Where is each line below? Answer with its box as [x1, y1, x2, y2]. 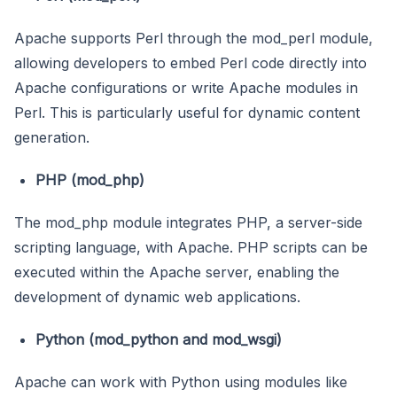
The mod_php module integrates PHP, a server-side [14, 214, 362, 232]
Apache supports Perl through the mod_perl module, [14, 29, 373, 48]
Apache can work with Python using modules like [14, 373, 347, 392]
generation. [14, 128, 90, 147]
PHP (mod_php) [35, 171, 144, 190]
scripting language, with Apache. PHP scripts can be [14, 238, 368, 257]
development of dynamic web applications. [14, 288, 300, 307]
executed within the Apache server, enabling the [14, 263, 339, 282]
